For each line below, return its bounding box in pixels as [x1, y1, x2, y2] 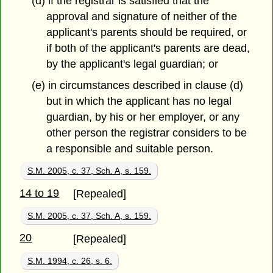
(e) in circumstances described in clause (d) [31, 79, 243, 91]
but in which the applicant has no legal [46, 94, 232, 107]
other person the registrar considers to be [46, 126, 247, 139]
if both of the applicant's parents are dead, [46, 42, 250, 55]
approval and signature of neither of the [46, 10, 238, 23]
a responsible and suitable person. [46, 142, 214, 155]
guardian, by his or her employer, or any [46, 110, 240, 123]
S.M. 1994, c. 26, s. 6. [27, 255, 113, 266]
